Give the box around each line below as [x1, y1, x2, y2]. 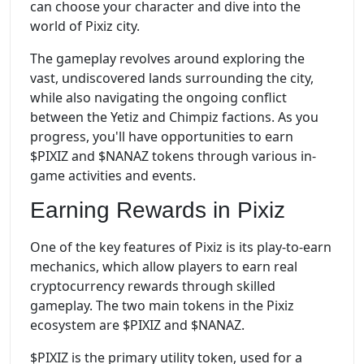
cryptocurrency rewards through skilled [30, 277, 275, 296]
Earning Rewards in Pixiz [30, 197, 285, 223]
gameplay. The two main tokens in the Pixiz [30, 297, 294, 315]
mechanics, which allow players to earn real [30, 258, 297, 276]
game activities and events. [30, 166, 196, 184]
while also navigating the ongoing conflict [30, 88, 287, 106]
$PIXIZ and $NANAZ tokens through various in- [30, 146, 316, 165]
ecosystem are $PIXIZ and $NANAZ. [30, 316, 245, 335]
